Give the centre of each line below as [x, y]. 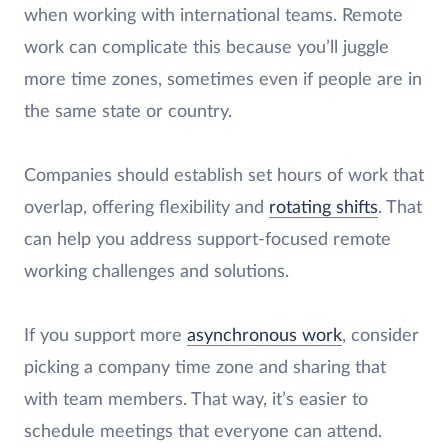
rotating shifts [323, 208]
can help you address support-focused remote [207, 240]
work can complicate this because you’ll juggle [206, 48]
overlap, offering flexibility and [146, 208]
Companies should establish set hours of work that [224, 176]
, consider [380, 336]
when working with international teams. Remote [213, 16]
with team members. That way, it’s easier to [196, 400]
